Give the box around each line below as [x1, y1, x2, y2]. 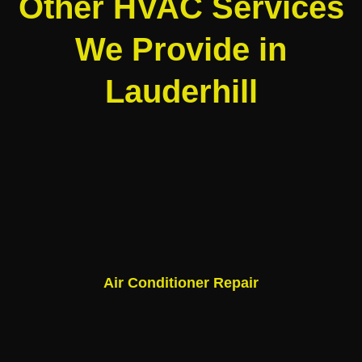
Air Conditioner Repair [103, 274, 259, 291]
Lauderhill [104, 73, 258, 109]
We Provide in [75, 31, 287, 67]
